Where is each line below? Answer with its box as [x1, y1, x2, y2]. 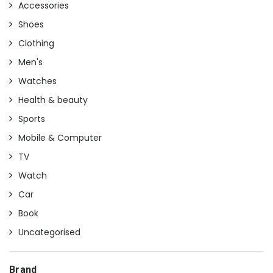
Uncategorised [18, 226, 80, 239]
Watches [18, 75, 57, 88]
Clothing [18, 37, 54, 50]
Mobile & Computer [18, 132, 102, 144]
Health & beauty [18, 94, 88, 107]
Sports [18, 113, 45, 126]
